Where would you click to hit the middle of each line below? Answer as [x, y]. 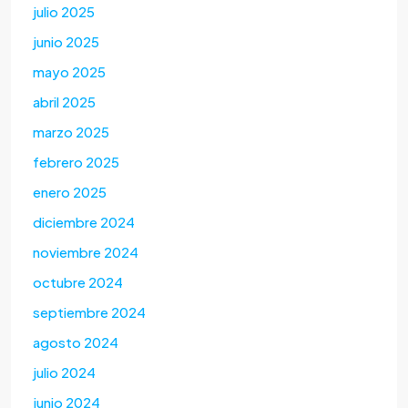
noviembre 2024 [86, 252]
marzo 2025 [71, 132]
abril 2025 [64, 102]
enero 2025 [70, 192]
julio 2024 [64, 372]
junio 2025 [66, 42]
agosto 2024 [76, 342]
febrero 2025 [76, 162]
